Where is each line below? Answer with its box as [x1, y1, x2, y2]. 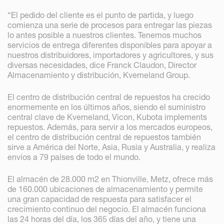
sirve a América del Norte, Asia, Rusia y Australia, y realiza [7, 142, 215, 152]
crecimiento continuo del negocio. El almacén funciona [7, 204, 206, 214]
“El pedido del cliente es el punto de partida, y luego [7, 10, 193, 20]
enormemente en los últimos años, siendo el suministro [7, 102, 205, 112]
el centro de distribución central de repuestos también [7, 132, 201, 142]
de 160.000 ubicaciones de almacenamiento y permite [7, 184, 203, 194]
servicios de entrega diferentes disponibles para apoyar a [7, 40, 212, 50]
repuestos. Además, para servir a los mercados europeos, [7, 122, 212, 132]
